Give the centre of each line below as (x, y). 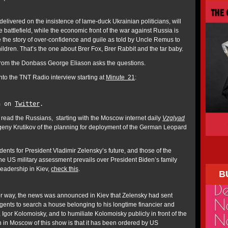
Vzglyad (174, 118)
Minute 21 (120, 77)
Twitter (27, 104)
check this (65, 169)
